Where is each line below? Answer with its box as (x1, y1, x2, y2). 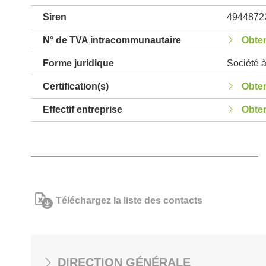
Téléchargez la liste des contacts (56, 195, 202, 205)
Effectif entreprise (43, 104, 122, 115)
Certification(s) (43, 81, 109, 91)
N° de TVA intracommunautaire (43, 35, 181, 45)
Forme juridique (43, 58, 114, 68)
